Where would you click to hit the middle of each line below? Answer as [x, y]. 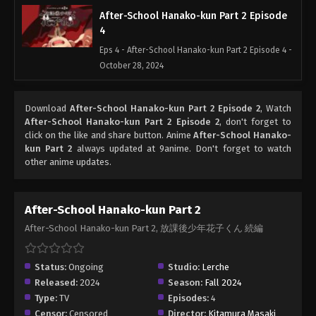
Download [47, 109]
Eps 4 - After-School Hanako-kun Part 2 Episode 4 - [196, 50]
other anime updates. [68, 162]
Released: [56, 283]
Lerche [215, 267]
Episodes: [188, 298]
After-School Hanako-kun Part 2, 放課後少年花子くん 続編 [144, 229]
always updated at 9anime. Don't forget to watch [182, 149]
